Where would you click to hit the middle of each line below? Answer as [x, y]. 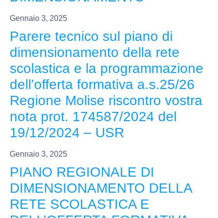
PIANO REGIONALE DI [82, 172]
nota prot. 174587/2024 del [93, 117]
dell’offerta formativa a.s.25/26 [102, 85]
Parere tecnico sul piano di [91, 36]
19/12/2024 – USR [67, 133]
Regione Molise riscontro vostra [106, 101]
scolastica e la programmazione [107, 69]
